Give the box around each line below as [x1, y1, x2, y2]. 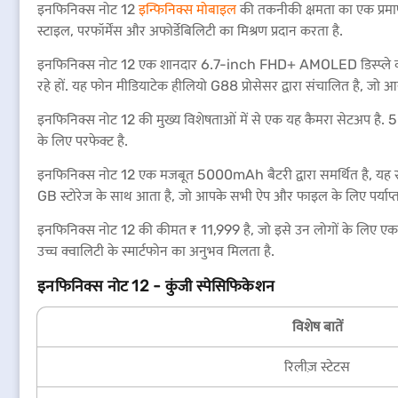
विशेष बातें [291, 318, 343, 335]
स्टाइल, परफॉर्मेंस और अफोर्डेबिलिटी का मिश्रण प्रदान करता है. [37, 22, 343, 39]
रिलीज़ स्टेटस [284, 358, 350, 375]
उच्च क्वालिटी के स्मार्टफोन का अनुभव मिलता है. [37, 243, 275, 259]
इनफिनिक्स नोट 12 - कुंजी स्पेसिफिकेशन [37, 276, 275, 296]
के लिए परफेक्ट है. [37, 132, 128, 149]
